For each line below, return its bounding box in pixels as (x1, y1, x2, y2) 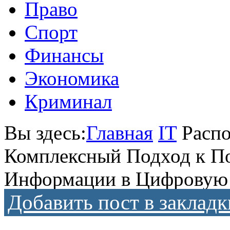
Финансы (25, 44, 104, 66)
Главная (86, 122, 153, 144)
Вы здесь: (4, 122, 86, 144)
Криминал (25, 90, 112, 112)
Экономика (25, 67, 119, 89)
